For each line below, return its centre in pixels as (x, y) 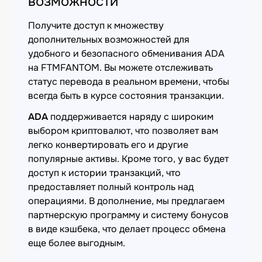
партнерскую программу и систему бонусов (128, 215)
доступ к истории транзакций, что (104, 173)
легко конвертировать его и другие (108, 145)
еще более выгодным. (77, 243)
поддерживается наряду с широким (131, 117)
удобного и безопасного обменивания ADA (126, 54)
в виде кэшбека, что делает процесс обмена (127, 229)
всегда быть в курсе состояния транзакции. (126, 96)
